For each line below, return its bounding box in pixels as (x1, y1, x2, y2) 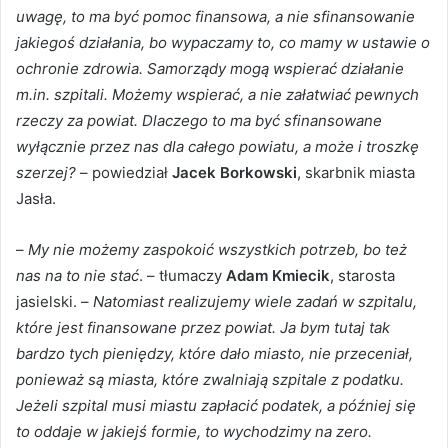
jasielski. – (16, 291, 93, 311)
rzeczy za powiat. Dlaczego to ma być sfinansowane (16, 110, 382, 130)
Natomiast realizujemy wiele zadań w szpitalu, (93, 291, 417, 311)
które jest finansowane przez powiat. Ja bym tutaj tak (16, 317, 390, 337)
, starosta (330, 265, 395, 285)
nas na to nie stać (16, 265, 139, 285)
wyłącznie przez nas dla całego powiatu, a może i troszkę (16, 136, 419, 156)
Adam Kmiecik (226, 265, 330, 285)
